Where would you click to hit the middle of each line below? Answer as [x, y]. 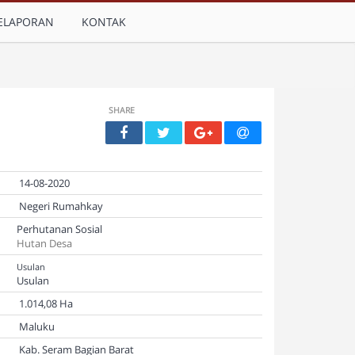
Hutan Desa [44, 243]
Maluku [36, 326]
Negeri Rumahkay [60, 206]
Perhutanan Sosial [59, 229]
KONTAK [104, 22]
